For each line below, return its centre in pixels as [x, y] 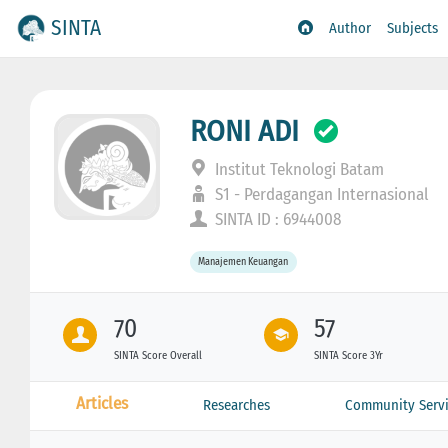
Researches [236, 404]
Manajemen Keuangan [243, 262]
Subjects [413, 28]
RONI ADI [245, 130]
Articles [101, 403]
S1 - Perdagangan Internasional [320, 194]
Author [350, 28]
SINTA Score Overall [157, 355]
